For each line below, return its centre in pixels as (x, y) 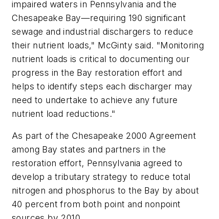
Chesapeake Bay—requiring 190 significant (99, 18)
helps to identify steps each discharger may (102, 86)
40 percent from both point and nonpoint (96, 204)
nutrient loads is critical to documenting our (101, 59)
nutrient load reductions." (64, 113)
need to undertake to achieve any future (95, 100)
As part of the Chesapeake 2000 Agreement (104, 136)
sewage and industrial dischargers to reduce (103, 31)
